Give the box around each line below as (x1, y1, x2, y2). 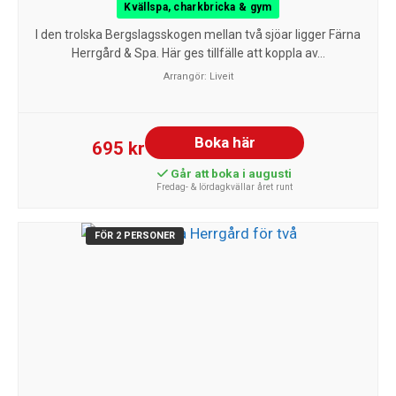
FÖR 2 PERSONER (95, 229, 175, 241)
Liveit (209, 70, 233, 82)
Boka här (194, 133, 255, 151)
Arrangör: (163, 70, 209, 82)
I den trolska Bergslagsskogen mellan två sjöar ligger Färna (35, 27, 361, 42)
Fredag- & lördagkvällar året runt (156, 181, 293, 192)
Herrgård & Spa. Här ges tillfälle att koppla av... (71, 45, 325, 60)
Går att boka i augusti (168, 165, 292, 180)
